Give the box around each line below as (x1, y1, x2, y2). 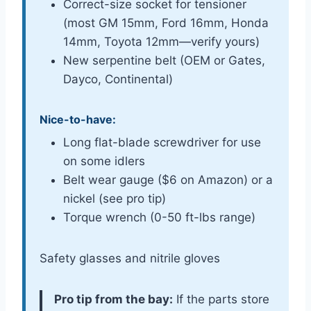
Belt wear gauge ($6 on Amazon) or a (63, 172, 273, 187)
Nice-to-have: (40, 112, 116, 126)
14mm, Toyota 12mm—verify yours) (63, 34, 260, 49)
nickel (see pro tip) (63, 191, 166, 205)
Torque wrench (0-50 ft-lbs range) (63, 210, 255, 224)
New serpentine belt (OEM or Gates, (63, 53, 265, 67)
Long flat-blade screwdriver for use (63, 135, 261, 149)
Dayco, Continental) (63, 72, 173, 86)
